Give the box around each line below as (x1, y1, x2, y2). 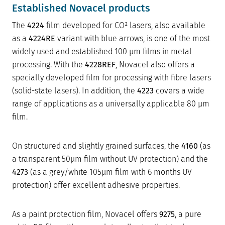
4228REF (85, 60, 116, 70)
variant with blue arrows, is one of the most (55, 34, 210, 44)
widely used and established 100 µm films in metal (12, 47, 192, 57)
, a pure (175, 209, 201, 219)
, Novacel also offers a (116, 60, 195, 70)
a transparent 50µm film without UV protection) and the (12, 154, 208, 164)
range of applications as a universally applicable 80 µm (12, 99, 209, 109)
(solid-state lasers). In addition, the (12, 86, 137, 96)
